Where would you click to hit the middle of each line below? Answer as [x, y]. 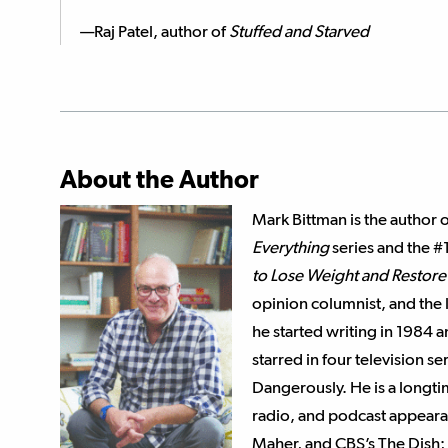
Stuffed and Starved [299, 31]
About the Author [159, 179]
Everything [290, 247]
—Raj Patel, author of [154, 31]
